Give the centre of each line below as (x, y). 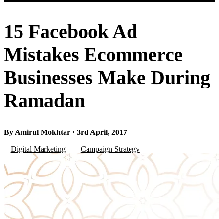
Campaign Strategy (110, 149)
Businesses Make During (107, 77)
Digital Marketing (38, 149)
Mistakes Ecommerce (93, 54)
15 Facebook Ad (71, 31)
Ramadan (44, 100)
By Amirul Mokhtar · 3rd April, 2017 (66, 132)
